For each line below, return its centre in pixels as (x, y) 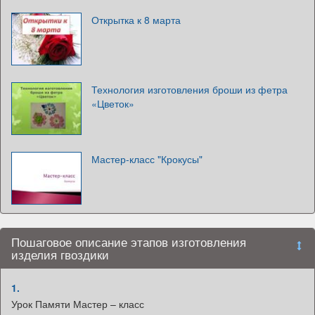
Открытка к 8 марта (136, 20)
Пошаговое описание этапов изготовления (129, 242)
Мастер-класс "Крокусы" (147, 159)
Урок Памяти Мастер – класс (78, 304)
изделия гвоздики (60, 255)
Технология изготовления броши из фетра (189, 90)
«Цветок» (113, 104)
